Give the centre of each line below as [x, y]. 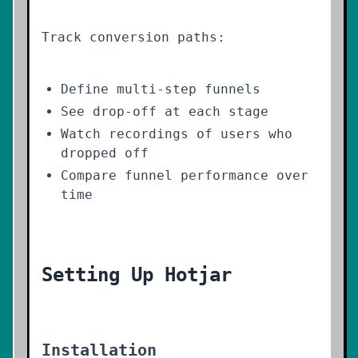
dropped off [105, 153]
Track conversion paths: [133, 37]
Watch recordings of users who [177, 134]
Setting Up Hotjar [137, 275]
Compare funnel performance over [185, 175]
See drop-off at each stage [165, 111]
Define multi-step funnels [161, 89]
